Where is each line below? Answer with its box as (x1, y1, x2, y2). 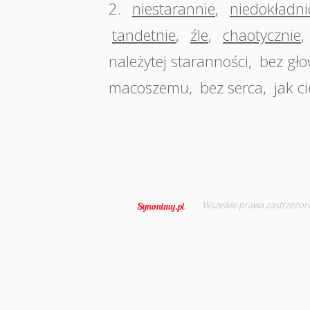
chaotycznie (223, 24, 301, 45)
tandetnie (112, 24, 176, 45)
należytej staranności (109, 51, 248, 71)
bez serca (200, 77, 263, 98)
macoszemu (109, 77, 189, 98)
